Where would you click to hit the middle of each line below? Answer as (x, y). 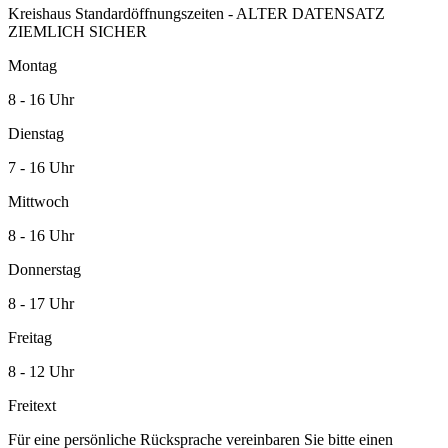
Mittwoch (38, 201)
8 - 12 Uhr (41, 371)
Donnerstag (44, 269)
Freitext (32, 405)
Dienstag (36, 133)
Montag (32, 65)
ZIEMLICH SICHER (77, 31)
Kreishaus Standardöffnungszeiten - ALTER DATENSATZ (196, 13)
